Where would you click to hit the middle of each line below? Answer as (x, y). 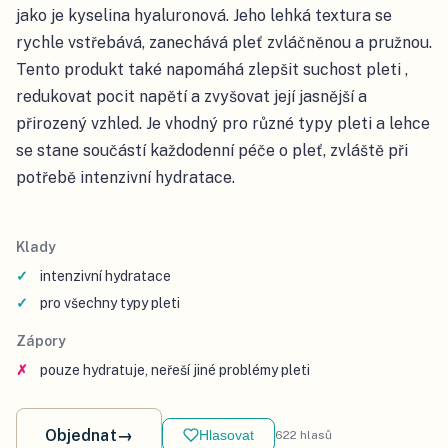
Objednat (81, 435)
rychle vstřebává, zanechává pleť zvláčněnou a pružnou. (224, 42)
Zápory (41, 340)
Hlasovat (226, 435)
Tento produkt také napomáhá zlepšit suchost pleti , (212, 69)
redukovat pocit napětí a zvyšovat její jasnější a (191, 96)
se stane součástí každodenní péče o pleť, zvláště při (212, 150)
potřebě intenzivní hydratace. (125, 177)
